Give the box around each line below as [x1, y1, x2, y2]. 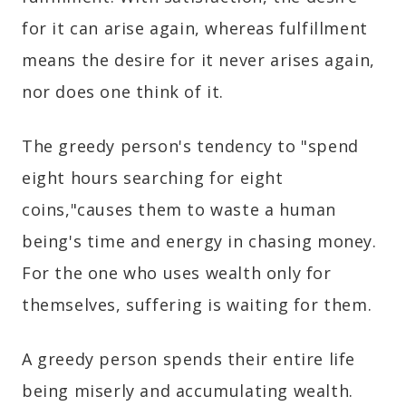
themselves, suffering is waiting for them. [22, 294, 372, 316]
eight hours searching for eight [22, 167, 284, 189]
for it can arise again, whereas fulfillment [22, 17, 368, 40]
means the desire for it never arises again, [22, 49, 375, 72]
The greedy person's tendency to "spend [22, 135, 359, 158]
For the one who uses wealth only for [22, 262, 332, 285]
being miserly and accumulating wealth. [22, 380, 353, 402]
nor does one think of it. [22, 81, 225, 103]
